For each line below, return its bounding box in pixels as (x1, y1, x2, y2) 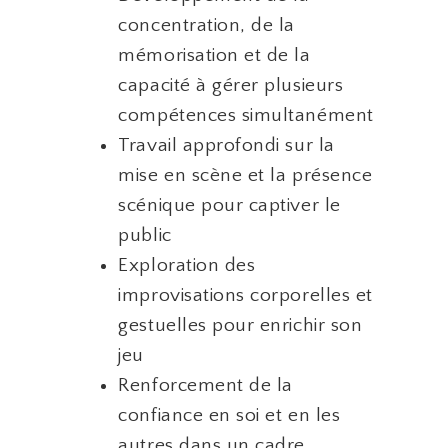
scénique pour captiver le (118, 194, 341, 216)
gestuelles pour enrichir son (118, 314, 363, 336)
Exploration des (118, 254, 256, 276)
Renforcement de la (118, 374, 293, 396)
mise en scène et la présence (118, 164, 373, 186)
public (118, 224, 172, 246)
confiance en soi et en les (118, 404, 341, 426)
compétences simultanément (118, 104, 374, 126)
